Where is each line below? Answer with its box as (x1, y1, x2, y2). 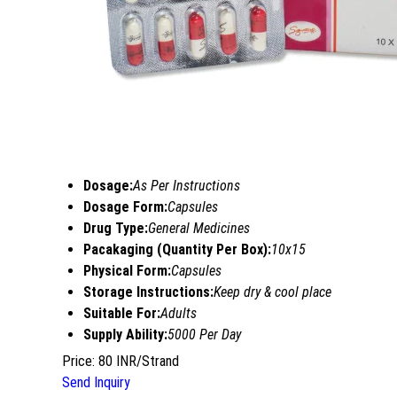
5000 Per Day (167, 325, 241, 343)
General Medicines (148, 219, 250, 237)
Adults (160, 304, 197, 322)
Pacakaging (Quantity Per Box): (83, 240, 271, 258)
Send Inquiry (62, 373, 130, 391)
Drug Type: (83, 219, 148, 237)
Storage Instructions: (83, 283, 214, 300)
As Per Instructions (133, 176, 240, 194)
